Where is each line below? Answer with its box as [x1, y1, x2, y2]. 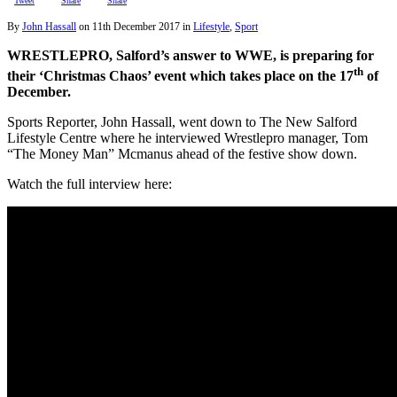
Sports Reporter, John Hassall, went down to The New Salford [7, 113, 357, 129]
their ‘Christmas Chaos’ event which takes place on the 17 [7, 67, 354, 83]
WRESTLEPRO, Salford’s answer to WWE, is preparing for [7, 48, 374, 64]
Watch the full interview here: [7, 175, 172, 191]
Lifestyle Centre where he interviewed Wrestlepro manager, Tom [7, 129, 368, 145]
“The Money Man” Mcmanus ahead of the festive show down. [7, 145, 357, 161]
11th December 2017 [92, 20, 180, 34]
